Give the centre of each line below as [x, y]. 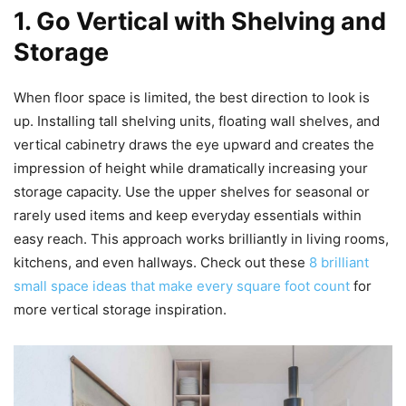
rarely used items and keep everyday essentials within [188, 215]
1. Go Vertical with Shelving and [200, 21]
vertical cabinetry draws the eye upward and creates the [194, 144]
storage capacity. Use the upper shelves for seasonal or [192, 191]
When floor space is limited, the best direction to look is [192, 97]
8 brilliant [339, 262]
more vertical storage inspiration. [120, 309]
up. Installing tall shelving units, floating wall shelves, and [197, 121]
